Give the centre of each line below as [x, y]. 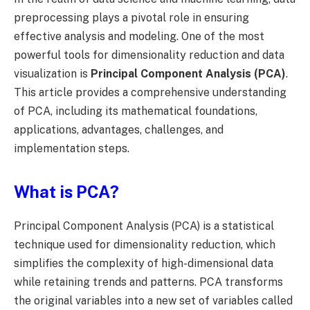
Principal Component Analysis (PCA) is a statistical [144, 226]
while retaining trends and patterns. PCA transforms [148, 282]
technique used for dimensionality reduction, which [145, 244]
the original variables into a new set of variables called [153, 300]
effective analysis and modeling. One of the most [139, 36]
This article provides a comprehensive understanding [150, 92]
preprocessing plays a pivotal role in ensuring [131, 17]
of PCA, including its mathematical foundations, [136, 111]
